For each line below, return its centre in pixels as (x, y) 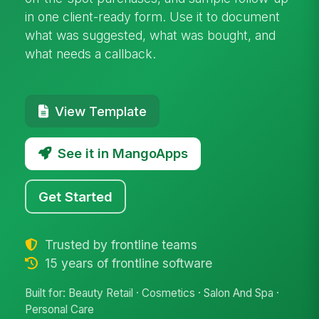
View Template (100, 111)
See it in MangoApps (122, 153)
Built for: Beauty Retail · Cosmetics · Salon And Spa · (152, 293)
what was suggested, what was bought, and (151, 35)
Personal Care (60, 310)
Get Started (76, 196)
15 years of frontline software (126, 263)
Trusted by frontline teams (119, 244)
